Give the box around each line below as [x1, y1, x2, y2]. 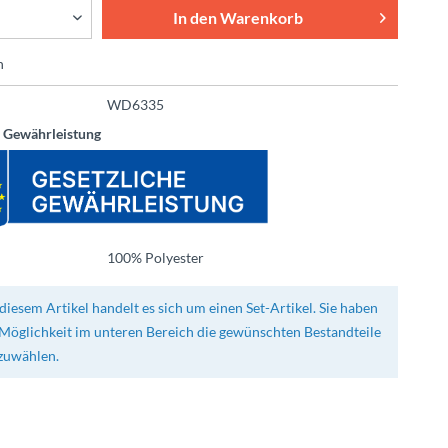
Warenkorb [219, 8, 303, 27]
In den [172, 8, 217, 27]
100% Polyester [106, 248, 204, 266]
